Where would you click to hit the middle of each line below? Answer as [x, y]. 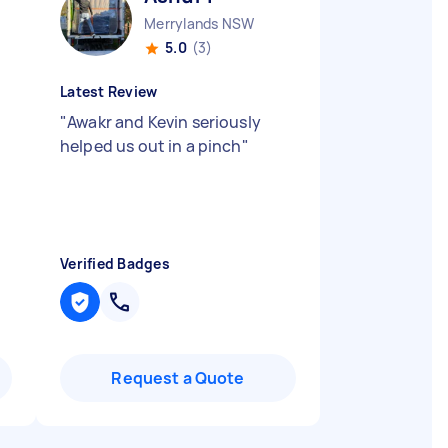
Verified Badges [115, 263]
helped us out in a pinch [151, 146]
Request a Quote [178, 378]
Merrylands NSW [199, 23]
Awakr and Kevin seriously [164, 122]
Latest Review [109, 91]
